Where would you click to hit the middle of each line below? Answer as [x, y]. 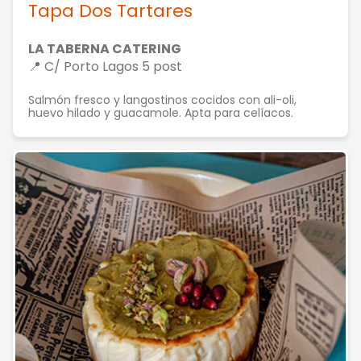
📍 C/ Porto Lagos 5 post [105, 66]
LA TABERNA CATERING [105, 49]
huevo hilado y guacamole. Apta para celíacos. [161, 113]
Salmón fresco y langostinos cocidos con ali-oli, [162, 100]
